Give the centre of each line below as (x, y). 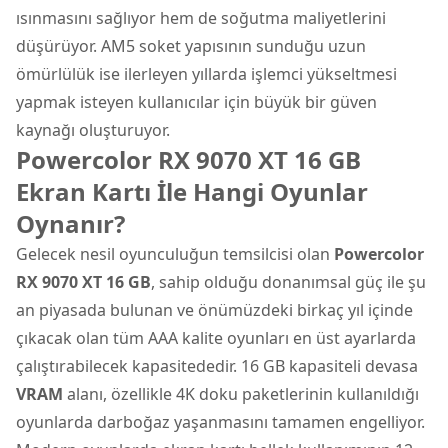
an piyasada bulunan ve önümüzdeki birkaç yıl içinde (214, 309)
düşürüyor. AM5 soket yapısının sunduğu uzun (191, 45)
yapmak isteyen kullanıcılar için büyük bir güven (196, 101)
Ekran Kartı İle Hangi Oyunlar (192, 191)
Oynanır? (70, 223)
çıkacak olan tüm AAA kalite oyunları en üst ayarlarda (216, 337)
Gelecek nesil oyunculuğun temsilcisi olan (175, 253)
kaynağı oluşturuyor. (93, 129)
